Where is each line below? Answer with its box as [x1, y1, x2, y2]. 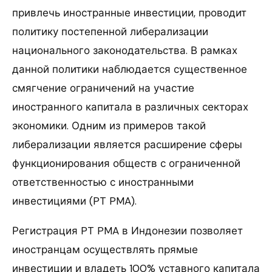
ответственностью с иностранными [12, 175, 194, 189]
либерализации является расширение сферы [12, 137, 242, 151]
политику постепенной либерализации [12, 24, 208, 38]
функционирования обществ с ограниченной [12, 156, 240, 170]
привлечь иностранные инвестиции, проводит [12, 5, 246, 19]
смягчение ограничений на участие [12, 81, 194, 95]
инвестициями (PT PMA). [12, 194, 137, 208]
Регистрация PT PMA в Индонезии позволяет [12, 223, 243, 237]
